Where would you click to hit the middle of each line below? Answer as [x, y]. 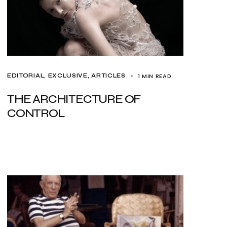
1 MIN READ [155, 76]
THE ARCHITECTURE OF [74, 99]
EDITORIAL [26, 76]
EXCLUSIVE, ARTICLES [87, 76]
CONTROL [36, 113]
